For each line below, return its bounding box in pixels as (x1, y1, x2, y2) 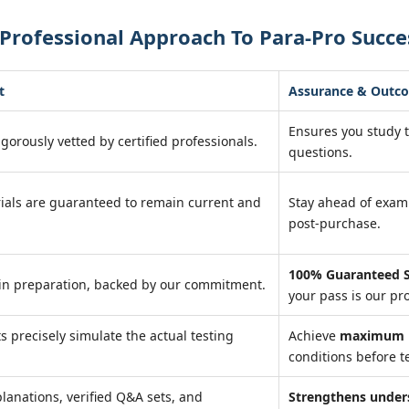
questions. (288, 143, 352, 161)
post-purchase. (288, 215, 381, 232)
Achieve (288, 327, 340, 344)
